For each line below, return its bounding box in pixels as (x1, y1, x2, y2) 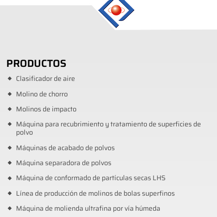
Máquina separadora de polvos (15, 158, 111, 169)
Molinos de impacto (15, 104, 77, 114)
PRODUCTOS (6, 55, 67, 72)
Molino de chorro (15, 89, 68, 99)
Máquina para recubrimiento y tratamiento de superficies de (15, 119, 201, 130)
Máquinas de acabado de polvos (15, 142, 115, 153)
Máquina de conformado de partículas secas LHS (15, 173, 166, 184)
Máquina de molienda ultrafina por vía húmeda (15, 203, 160, 214)
